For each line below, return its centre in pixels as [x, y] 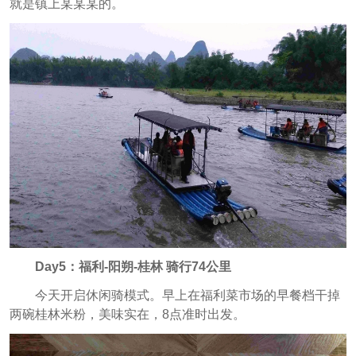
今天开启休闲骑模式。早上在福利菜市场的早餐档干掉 [187, 295]
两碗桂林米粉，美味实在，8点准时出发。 [127, 314]
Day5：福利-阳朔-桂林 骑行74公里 [134, 266]
